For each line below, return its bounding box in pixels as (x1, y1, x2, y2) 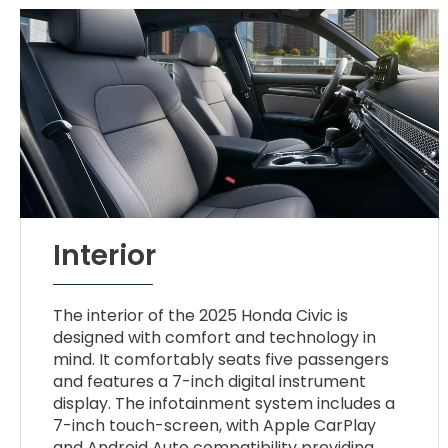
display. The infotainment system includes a (53, 392, 396, 416)
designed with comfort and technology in (53, 326, 377, 350)
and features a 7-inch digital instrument (53, 370, 367, 394)
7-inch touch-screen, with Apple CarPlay (53, 414, 377, 438)
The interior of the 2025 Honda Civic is (53, 304, 349, 328)
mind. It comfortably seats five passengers (53, 348, 390, 372)
